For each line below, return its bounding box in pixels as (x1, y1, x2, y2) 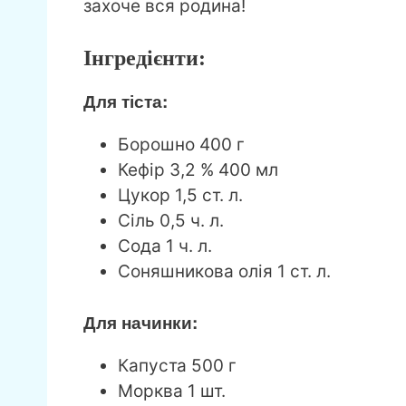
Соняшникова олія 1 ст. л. (118, 260, 331, 282)
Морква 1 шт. (118, 381, 226, 402)
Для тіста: (83, 88, 168, 113)
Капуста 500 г (118, 355, 237, 377)
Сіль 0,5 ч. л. (118, 209, 224, 231)
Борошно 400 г (118, 133, 245, 155)
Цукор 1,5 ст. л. (118, 184, 243, 206)
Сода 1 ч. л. (118, 235, 212, 256)
